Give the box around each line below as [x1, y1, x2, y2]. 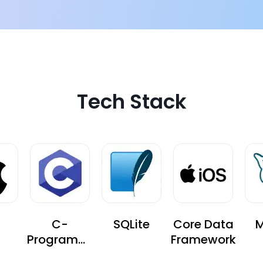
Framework [170, 231, 236, 248]
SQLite [113, 215, 150, 232]
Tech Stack [76, 87, 187, 116]
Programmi [27, 231, 93, 248]
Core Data [173, 215, 234, 232]
